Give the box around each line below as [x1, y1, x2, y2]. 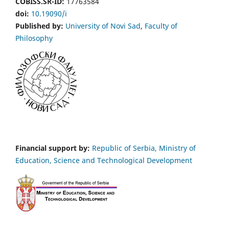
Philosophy [15, 33, 53, 43]
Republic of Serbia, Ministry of [92, 143, 196, 153]
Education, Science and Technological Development [15, 155, 192, 166]
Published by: [15, 21, 63, 31]
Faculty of [145, 21, 177, 31]
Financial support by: [15, 143, 90, 153]
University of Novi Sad [65, 21, 141, 31]
